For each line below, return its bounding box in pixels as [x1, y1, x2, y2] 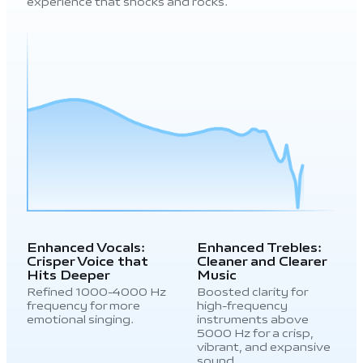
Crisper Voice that [26, 251, 148, 273]
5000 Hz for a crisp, [197, 322, 314, 344]
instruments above [197, 309, 310, 330]
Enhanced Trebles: [197, 237, 322, 259]
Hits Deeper [26, 265, 110, 287]
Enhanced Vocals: [26, 237, 145, 259]
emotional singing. [26, 309, 134, 330]
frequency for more [26, 295, 140, 316]
